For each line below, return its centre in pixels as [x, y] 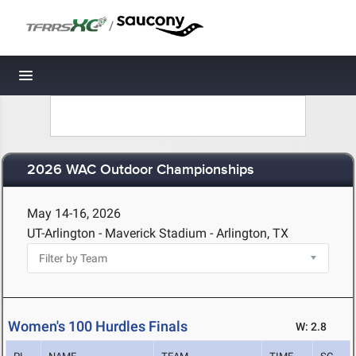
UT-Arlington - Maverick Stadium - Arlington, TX [158, 233]
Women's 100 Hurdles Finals [98, 327]
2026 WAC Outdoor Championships [141, 170]
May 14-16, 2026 [74, 213]
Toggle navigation [80, 80]
